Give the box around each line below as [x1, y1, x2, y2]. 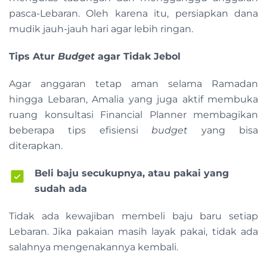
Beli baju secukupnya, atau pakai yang [35, 167, 229, 179]
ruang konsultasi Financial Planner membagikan [9, 109, 258, 120]
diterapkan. [9, 140, 65, 151]
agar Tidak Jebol [95, 51, 181, 62]
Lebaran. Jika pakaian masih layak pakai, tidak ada [9, 226, 258, 237]
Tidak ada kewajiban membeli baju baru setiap [9, 210, 258, 222]
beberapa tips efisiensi [9, 125, 152, 136]
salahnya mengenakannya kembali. [9, 241, 181, 253]
